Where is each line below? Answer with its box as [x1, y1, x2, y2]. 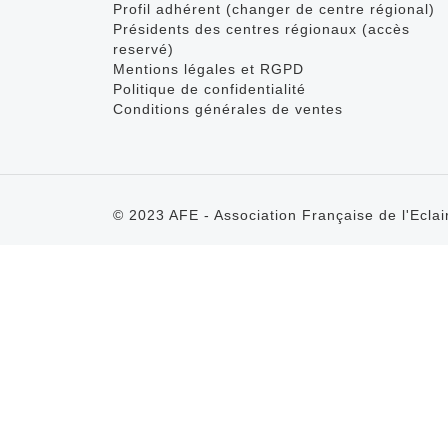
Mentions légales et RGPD [113, 60, 305, 77]
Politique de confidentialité [113, 80, 307, 97]
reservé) [113, 40, 175, 57]
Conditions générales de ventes [113, 100, 344, 117]
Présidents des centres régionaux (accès [113, 20, 411, 37]
